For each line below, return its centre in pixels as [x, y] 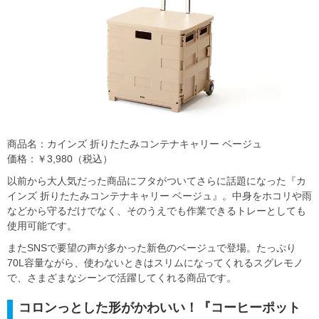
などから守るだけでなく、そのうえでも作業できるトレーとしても [157, 211]
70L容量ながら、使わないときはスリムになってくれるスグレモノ [155, 263]
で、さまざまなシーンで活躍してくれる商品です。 [122, 278]
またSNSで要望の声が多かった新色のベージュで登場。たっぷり [152, 248]
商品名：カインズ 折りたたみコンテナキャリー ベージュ [135, 144]
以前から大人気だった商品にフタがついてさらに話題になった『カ [157, 181]
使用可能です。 [42, 226]
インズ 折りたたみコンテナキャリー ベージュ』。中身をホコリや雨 [159, 196]
